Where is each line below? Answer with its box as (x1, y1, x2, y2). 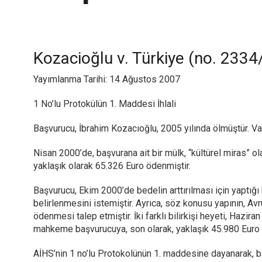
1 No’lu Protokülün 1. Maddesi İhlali (33, 98, 176, 109)
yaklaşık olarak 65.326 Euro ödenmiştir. (33, 160, 191, 171)
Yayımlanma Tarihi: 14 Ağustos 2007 (33, 74, 180, 85)
